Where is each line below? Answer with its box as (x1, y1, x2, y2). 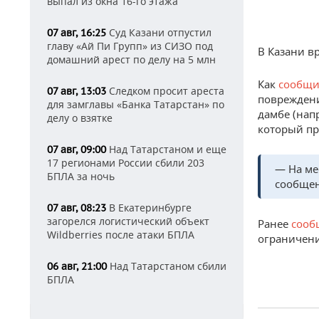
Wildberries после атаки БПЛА (47, 228, 194, 241)
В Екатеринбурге (106, 201, 192, 214)
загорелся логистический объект (47, 214, 209, 228)
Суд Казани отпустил (106, 26, 211, 39)
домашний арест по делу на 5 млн (47, 53, 216, 66)
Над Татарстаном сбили (107, 259, 226, 273)
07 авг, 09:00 (47, 143, 106, 156)
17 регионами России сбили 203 (47, 156, 204, 169)
